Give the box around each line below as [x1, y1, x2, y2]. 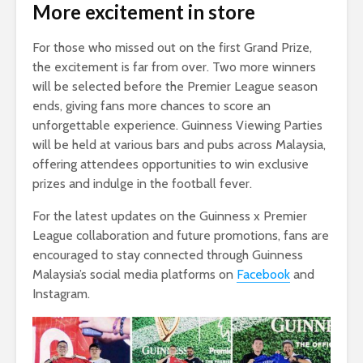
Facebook [237, 266, 290, 282]
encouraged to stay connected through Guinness [32, 246, 303, 263]
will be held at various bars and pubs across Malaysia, [32, 136, 326, 152]
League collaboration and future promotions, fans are [32, 227, 329, 243]
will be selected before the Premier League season [32, 78, 318, 94]
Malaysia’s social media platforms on [32, 266, 237, 282]
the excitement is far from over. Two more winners [32, 58, 316, 75]
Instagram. [32, 285, 90, 301]
